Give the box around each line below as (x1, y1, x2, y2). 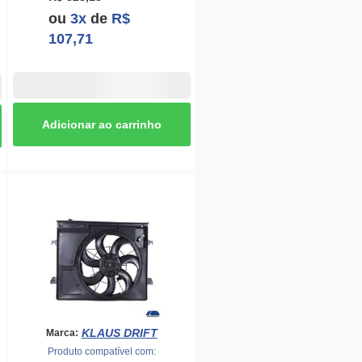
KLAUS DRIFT (81, 326, 158, 340)
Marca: (45, 326, 78, 339)
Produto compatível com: (47, 346, 156, 357)
